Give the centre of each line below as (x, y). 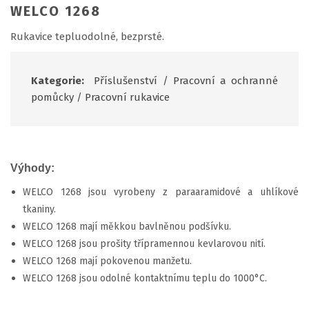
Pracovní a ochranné (226, 80)
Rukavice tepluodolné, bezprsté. (87, 36)
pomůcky (52, 97)
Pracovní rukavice (127, 97)
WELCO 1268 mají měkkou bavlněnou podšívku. (127, 226)
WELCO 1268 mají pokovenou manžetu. (107, 261)
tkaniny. (39, 209)
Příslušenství (126, 80)
